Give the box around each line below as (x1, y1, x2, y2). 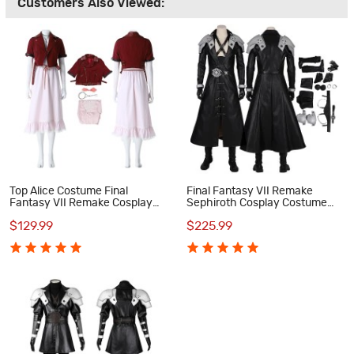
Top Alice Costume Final (9, 185, 128, 197)
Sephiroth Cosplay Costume (186, 197, 327, 209)
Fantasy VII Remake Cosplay (9, 197, 153, 209)
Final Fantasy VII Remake (186, 185, 313, 197)
